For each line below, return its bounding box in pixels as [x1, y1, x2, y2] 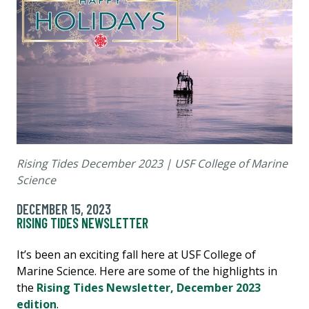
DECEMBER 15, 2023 [17, 201, 111, 217]
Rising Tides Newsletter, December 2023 [37, 280, 261, 295]
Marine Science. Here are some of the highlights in [17, 263, 277, 279]
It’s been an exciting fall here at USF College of [17, 247, 256, 262]
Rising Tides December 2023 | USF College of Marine [17, 156, 288, 171]
